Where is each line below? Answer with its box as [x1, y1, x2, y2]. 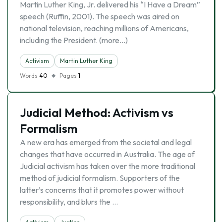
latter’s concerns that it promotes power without [20, 185, 184, 195]
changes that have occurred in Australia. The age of [20, 149, 195, 159]
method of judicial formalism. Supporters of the [20, 173, 180, 183]
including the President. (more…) [20, 35, 128, 45]
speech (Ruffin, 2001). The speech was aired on [20, 11, 179, 21]
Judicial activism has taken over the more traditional [20, 161, 195, 171]
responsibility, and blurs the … [20, 197, 118, 207]
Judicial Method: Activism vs [20, 105, 173, 120]
